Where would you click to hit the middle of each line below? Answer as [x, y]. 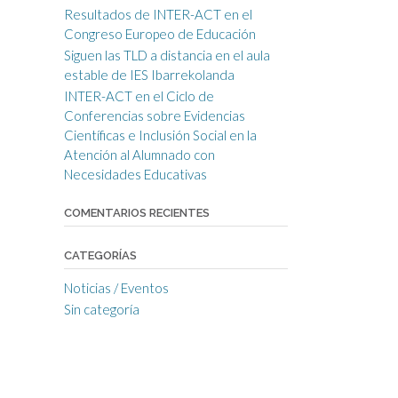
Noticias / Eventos [116, 288]
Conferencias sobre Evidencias [154, 115]
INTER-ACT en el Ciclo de [139, 96]
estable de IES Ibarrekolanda [149, 75]
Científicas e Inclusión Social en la [160, 135]
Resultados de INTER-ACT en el [158, 14]
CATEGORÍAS [100, 255]
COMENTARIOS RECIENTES [136, 213]
